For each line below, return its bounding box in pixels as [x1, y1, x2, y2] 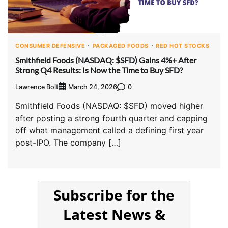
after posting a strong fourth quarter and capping [15, 113, 208, 124]
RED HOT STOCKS [156, 42, 209, 49]
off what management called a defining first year [15, 125, 204, 136]
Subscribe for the [53, 185, 175, 205]
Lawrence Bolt [15, 82, 59, 91]
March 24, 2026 [68, 83, 117, 91]
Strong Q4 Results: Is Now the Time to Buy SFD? [15, 65, 183, 75]
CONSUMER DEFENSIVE [15, 42, 85, 49]
